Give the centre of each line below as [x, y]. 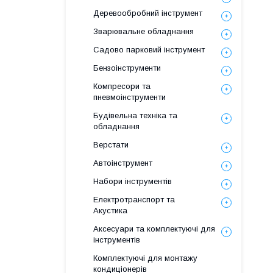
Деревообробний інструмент [148, 13]
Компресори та [122, 86]
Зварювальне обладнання [144, 31]
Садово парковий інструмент [149, 50]
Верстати [111, 145]
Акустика [110, 211]
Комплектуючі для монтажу [145, 258]
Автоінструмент [123, 163]
